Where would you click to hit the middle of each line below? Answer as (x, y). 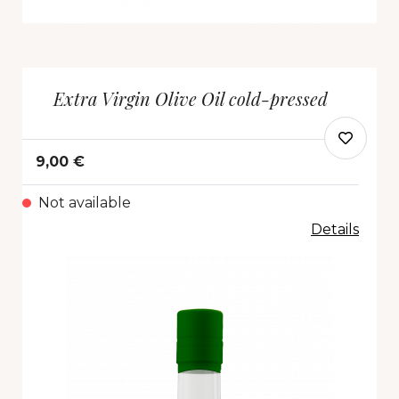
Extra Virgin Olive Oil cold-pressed (191, 98)
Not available (85, 203)
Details (335, 229)
